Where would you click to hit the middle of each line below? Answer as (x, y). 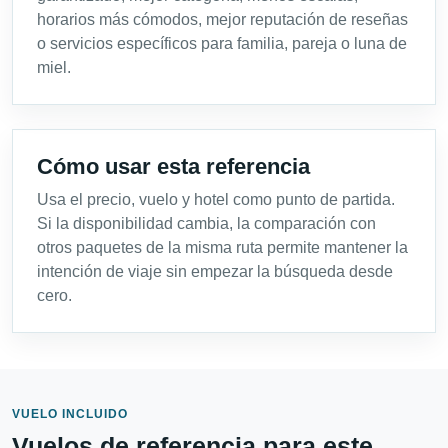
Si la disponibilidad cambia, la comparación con (206, 224)
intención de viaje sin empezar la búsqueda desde (215, 272)
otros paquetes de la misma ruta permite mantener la (222, 248)
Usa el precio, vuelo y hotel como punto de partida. (216, 200)
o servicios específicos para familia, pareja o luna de (222, 44)
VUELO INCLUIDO (70, 414)
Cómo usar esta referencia (173, 167)
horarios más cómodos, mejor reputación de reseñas (222, 20)
